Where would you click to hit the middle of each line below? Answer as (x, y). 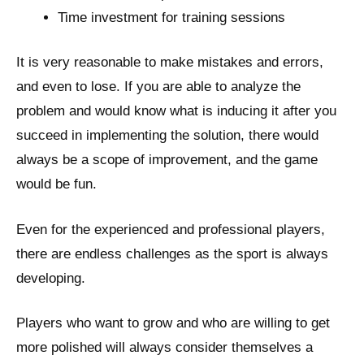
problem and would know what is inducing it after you (176, 111)
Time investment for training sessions (171, 17)
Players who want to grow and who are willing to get (173, 323)
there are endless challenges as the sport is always (172, 253)
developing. (51, 278)
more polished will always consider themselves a (165, 348)
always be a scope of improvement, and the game (167, 160)
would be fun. (56, 184)
